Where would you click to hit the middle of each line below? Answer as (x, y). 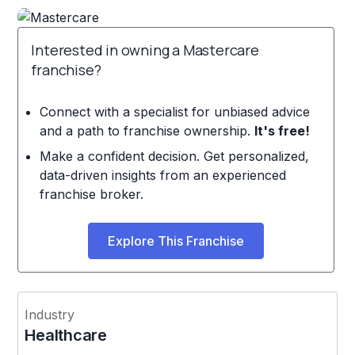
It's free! (282, 130)
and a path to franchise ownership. (147, 130)
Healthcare (66, 335)
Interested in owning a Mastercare (145, 50)
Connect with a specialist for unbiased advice (174, 111)
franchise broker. (91, 194)
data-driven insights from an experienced (162, 175)
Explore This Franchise (176, 240)
